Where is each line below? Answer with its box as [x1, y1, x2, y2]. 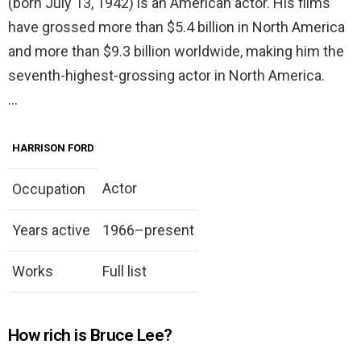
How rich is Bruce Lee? [8, 326, 172, 346]
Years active [12, 222, 90, 239]
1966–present [102, 222, 194, 239]
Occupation [12, 180, 85, 198]
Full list [102, 263, 147, 280]
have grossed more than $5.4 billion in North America [8, 19, 345, 36]
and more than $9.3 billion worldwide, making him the [8, 43, 344, 60]
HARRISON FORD [12, 142, 94, 155]
